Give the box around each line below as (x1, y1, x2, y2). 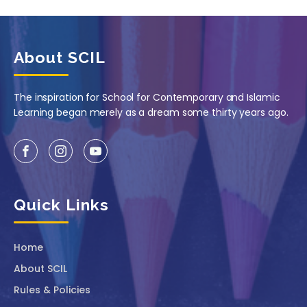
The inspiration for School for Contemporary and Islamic (14, 90, 280, 105)
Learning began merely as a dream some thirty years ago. (14, 106, 288, 120)
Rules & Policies (14, 283, 90, 297)
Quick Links (14, 195, 109, 214)
